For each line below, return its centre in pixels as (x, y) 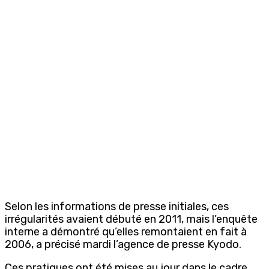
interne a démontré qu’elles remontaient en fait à (126, 231)
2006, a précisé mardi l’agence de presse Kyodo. (123, 244)
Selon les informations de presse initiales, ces (117, 206)
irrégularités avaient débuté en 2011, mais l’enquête (131, 219)
